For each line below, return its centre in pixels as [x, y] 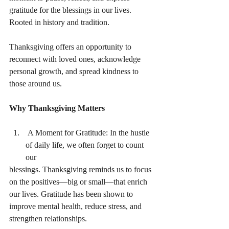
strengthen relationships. [48, 219]
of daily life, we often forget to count [86, 145]
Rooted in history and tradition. [59, 22]
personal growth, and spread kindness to [75, 71]
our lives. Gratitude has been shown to [72, 194]
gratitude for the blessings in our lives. [71, 10]
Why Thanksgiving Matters [57, 108]
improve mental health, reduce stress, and [75, 206]
